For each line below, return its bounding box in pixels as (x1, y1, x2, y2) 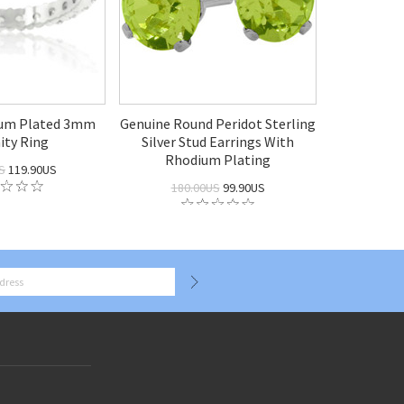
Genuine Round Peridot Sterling (120, 115, 316, 133)
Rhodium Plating (165, 151, 271, 169)
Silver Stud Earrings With (142, 133, 294, 151)
